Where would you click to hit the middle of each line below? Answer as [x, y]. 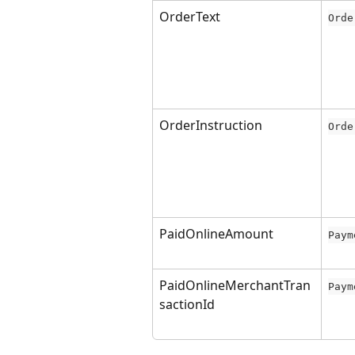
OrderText [190, 17]
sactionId [187, 304]
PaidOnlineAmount [216, 234]
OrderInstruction [211, 125]
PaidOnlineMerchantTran [235, 285]
